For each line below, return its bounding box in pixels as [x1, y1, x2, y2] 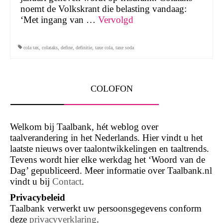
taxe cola [95, 44, 112, 50]
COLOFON [90, 83, 133, 94]
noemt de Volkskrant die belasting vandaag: [20, 3, 187, 14]
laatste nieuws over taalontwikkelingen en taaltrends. [10, 143, 209, 154]
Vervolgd [98, 14, 133, 25]
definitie [76, 44, 92, 50]
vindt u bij [10, 176, 52, 187]
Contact [52, 176, 82, 187]
